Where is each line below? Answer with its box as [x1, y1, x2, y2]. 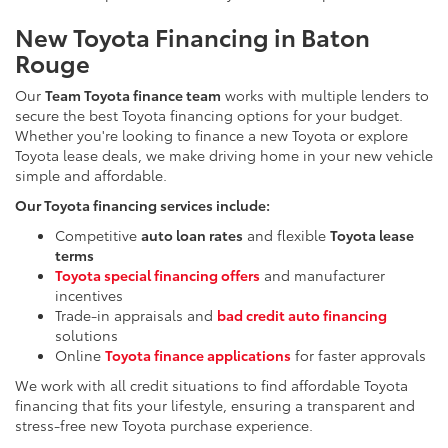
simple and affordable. [15, 165, 167, 186]
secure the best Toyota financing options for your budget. [15, 105, 403, 126]
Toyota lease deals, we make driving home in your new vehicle [15, 145, 433, 166]
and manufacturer [260, 265, 385, 286]
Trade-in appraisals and [55, 305, 217, 326]
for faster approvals [291, 345, 426, 366]
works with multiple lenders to [221, 85, 429, 106]
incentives [55, 285, 123, 306]
